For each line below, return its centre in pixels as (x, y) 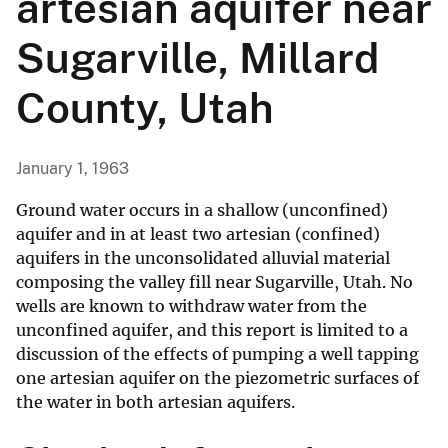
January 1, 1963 (72, 169)
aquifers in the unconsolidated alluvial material (203, 258)
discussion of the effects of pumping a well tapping (217, 354)
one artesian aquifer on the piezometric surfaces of (217, 378)
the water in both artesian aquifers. (155, 402)
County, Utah (145, 108)
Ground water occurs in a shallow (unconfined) (202, 210)
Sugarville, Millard (197, 58)
